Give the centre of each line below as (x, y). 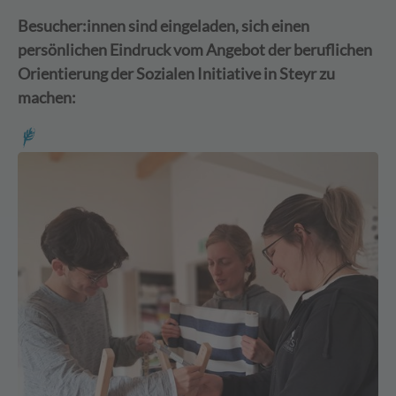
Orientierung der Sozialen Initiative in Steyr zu (176, 73)
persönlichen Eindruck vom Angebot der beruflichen (195, 49)
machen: (47, 97)
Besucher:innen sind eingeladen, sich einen (164, 26)
